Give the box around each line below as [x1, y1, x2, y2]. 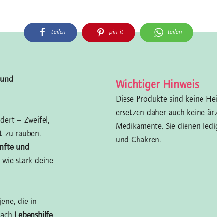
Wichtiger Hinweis [116, 79, 199, 92]
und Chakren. [116, 136, 161, 145]
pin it [109, 29, 124, 36]
